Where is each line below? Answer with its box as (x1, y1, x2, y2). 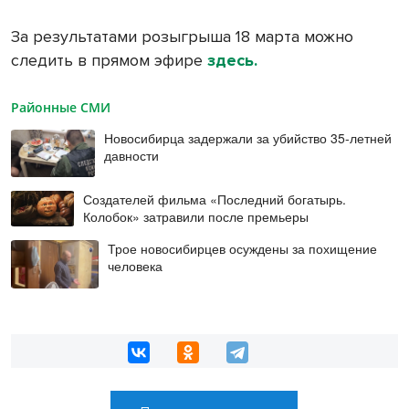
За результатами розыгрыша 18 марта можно (11, 26, 353, 47)
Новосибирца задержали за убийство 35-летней (104, 129, 392, 148)
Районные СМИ (11, 99, 110, 117)
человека (107, 256, 163, 275)
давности (104, 146, 159, 165)
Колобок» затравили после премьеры (83, 206, 309, 225)
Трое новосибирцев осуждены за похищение (107, 238, 377, 257)
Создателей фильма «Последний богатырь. (83, 189, 347, 208)
